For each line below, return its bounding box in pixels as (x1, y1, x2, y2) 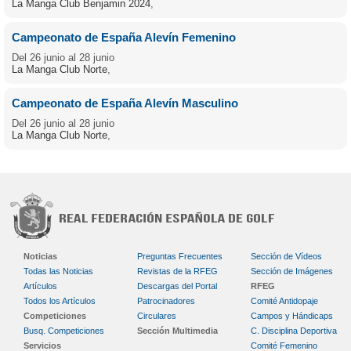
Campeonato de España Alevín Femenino (12, 31, 236, 44)
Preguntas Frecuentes (137, 251, 223, 261)
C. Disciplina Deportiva (251, 326, 337, 335)
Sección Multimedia (137, 326, 218, 335)
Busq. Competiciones (24, 326, 104, 335)
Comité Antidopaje (251, 296, 318, 306)
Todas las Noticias (24, 266, 93, 276)
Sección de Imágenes (251, 266, 333, 276)
